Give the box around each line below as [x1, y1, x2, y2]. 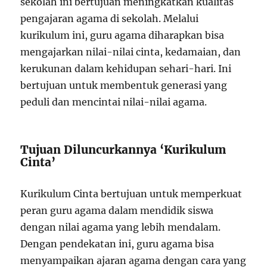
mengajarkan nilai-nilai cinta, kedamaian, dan [20, 45, 241, 58]
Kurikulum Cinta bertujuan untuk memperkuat [20, 187, 243, 200]
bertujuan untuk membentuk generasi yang [20, 79, 228, 91]
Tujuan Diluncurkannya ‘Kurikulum [20, 142, 226, 157]
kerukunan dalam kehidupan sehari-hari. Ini [20, 62, 232, 74]
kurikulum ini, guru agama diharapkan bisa [20, 29, 225, 41]
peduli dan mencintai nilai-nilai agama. [20, 95, 207, 108]
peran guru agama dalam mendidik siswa [20, 204, 214, 216]
